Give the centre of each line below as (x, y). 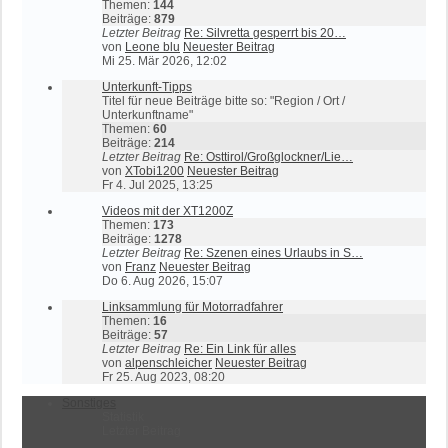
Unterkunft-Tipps (147, 87)
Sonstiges (89, 403)
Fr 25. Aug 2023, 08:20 (163, 377)
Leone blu (152, 47)
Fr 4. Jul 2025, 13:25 (157, 185)
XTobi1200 (154, 171)
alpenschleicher (168, 363)
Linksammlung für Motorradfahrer (192, 307)
